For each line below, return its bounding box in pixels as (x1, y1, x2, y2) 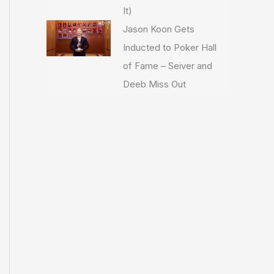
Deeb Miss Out (122, 78, 186, 90)
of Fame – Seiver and (122, 60, 212, 72)
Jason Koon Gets (122, 23, 194, 35)
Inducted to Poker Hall (122, 42, 217, 53)
